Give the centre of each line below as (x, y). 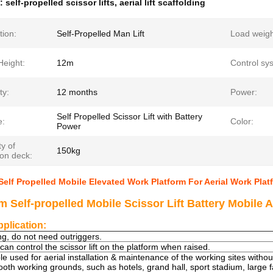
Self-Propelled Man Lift (101, 34)
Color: (242, 121)
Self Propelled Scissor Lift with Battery (129, 116)
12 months (77, 92)
